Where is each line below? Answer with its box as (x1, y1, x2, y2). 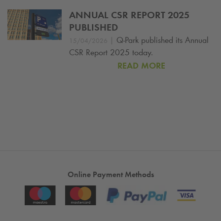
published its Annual (139, 34, 209, 45)
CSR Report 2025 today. (69, 46, 153, 58)
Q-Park (116, 34, 139, 45)
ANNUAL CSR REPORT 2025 (69, 8, 189, 21)
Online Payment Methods (67, 169, 154, 179)
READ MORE (117, 60, 165, 71)
